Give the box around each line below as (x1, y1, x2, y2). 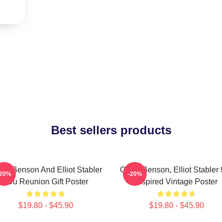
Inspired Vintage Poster (135, 177, 218, 186)
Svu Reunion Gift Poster (3, 177, 88, 186)
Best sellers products (51, 123, 171, 137)
